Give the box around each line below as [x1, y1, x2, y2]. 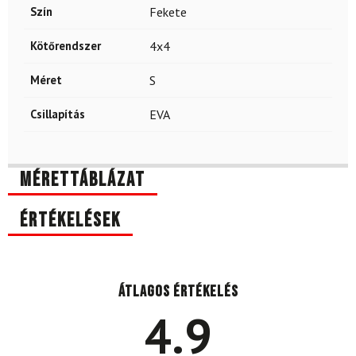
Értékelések [20, 207, 121, 233]
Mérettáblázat [20, 168, 145, 193]
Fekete [149, 4, 187, 21]
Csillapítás [30, 106, 85, 122]
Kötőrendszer [30, 38, 101, 54]
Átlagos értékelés [118, 282, 238, 302]
